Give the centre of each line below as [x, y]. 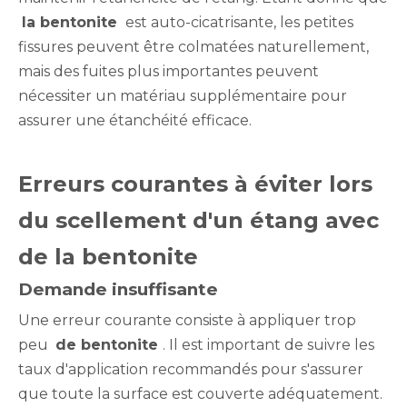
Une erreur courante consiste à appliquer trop [187, 320]
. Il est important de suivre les [268, 344]
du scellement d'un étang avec [199, 220]
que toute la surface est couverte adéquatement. [200, 393]
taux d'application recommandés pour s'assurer [191, 369]
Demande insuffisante [118, 289]
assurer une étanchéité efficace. [135, 120]
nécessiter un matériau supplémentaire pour [183, 95]
